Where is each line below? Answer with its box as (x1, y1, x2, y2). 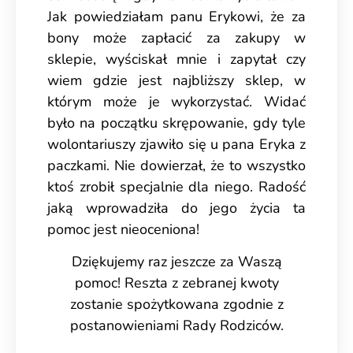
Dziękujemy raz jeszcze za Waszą (71, 251, 282, 271)
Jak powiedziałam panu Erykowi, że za (47, 6, 306, 26)
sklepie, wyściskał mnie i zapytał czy (47, 49, 306, 69)
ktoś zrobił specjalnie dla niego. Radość (47, 176, 306, 196)
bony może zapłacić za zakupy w (47, 28, 306, 47)
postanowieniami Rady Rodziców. (69, 315, 284, 335)
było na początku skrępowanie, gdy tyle (47, 113, 306, 132)
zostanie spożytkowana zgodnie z (69, 294, 284, 314)
